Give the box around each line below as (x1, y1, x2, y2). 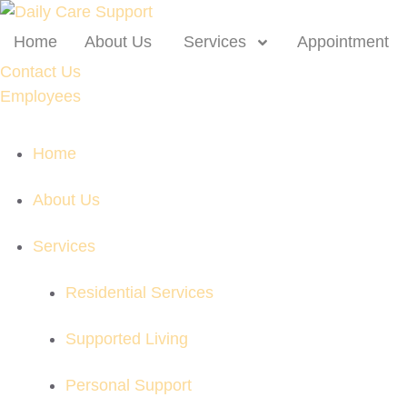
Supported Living (65, 330, 188, 348)
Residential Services (65, 283, 213, 302)
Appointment (297, 33, 393, 51)
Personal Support (65, 376, 192, 394)
